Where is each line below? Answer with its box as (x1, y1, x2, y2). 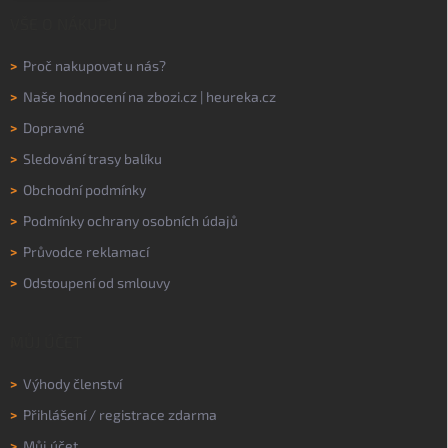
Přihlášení (23, 405, 86, 423)
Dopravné (23, 118, 85, 136)
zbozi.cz (147, 87, 197, 105)
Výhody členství (23, 374, 122, 392)
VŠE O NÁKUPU (10, 13, 118, 33)
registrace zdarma (99, 405, 217, 423)
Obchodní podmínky (23, 180, 146, 198)
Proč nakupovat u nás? (23, 56, 166, 74)
